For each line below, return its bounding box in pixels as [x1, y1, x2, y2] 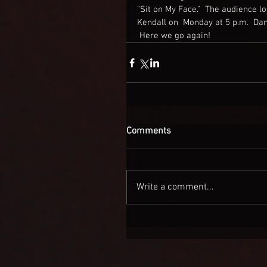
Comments [126, 125, 171, 137]
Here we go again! [137, 30, 210, 41]
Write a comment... [136, 181, 214, 193]
